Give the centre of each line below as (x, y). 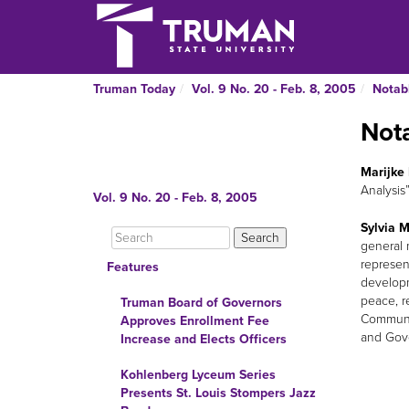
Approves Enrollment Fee (195, 321)
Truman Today (134, 89)
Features (133, 267)
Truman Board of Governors (201, 303)
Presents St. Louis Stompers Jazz (218, 393)
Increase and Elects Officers (204, 339)
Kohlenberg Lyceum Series (198, 375)
